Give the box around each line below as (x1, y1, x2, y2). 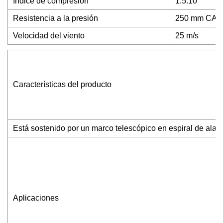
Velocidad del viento (13, 31, 85, 40)
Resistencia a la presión (13, 14, 98, 22)
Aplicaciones (13, 194, 59, 202)
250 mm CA (175, 14, 217, 22)
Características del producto (13, 80, 111, 89)
